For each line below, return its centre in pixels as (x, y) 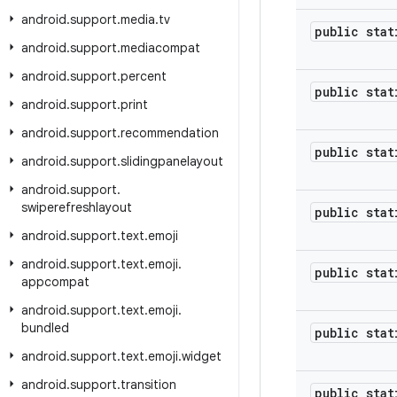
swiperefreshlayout (77, 207)
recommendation (170, 133)
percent (144, 76)
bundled (45, 328)
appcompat (55, 282)
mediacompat (160, 48)
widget (202, 356)
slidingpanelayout (172, 161)
